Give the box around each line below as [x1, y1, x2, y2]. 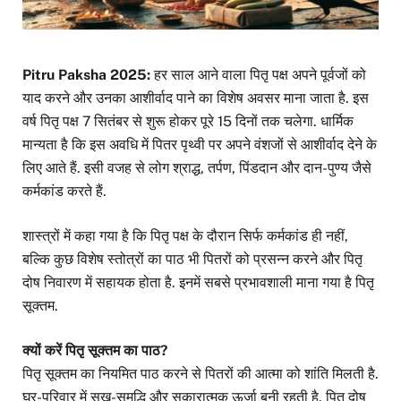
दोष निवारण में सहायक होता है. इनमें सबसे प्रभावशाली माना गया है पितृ [22, 273, 374, 291]
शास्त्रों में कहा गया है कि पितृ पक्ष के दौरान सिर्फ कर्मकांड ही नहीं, [22, 226, 348, 244]
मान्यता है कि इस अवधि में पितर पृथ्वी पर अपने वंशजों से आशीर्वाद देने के [22, 135, 377, 153]
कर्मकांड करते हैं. [22, 182, 107, 200]
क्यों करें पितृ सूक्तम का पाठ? [22, 342, 167, 360]
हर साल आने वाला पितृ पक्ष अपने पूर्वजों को [154, 65, 366, 83]
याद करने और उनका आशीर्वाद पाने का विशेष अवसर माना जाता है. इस [22, 89, 369, 107]
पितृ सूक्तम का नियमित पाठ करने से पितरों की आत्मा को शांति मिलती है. [22, 365, 379, 383]
